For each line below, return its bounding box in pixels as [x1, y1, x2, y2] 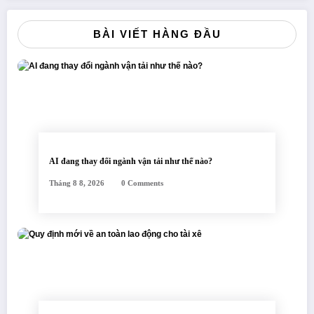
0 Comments [121, 179, 163, 188]
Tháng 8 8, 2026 [49, 179, 104, 188]
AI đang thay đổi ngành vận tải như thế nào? [49, 156, 212, 167]
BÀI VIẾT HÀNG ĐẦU [93, 28, 221, 41]
